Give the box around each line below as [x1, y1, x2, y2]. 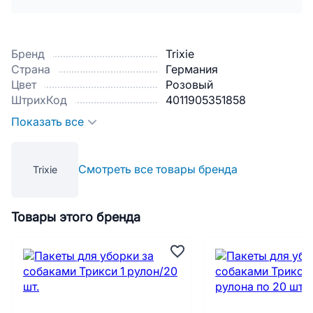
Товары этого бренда [11, 210, 140, 224]
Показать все [11, 116, 84, 128]
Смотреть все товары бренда [78, 163, 238, 175]
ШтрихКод [11, 94, 67, 106]
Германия [166, 64, 218, 75]
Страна [11, 64, 50, 75]
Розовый [166, 79, 213, 91]
